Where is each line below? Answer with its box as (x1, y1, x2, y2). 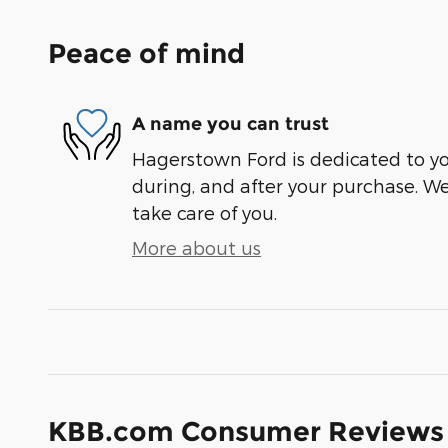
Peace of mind (48, 37, 245, 71)
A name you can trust (132, 112, 329, 135)
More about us (132, 237, 261, 259)
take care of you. (132, 202, 277, 224)
